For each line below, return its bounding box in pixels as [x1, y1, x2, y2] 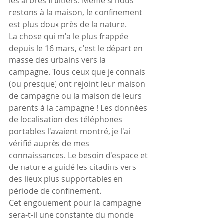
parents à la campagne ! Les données [9, 102, 149, 113]
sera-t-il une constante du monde [9, 209, 136, 221]
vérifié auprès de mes [9, 138, 91, 149]
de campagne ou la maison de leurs [9, 90, 144, 102]
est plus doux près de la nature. [9, 19, 127, 30]
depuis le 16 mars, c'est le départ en [9, 43, 145, 54]
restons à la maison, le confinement [9, 7, 144, 18]
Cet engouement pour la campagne [9, 197, 143, 209]
